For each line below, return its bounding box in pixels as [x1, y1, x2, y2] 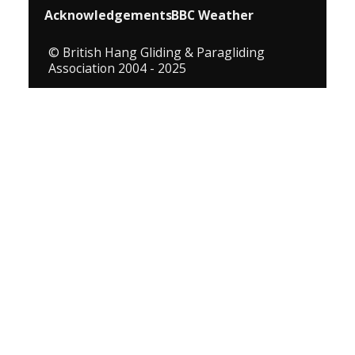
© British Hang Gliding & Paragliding [48, 44, 265, 62]
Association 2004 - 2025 [48, 59, 186, 78]
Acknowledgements [44, 6, 172, 25]
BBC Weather [171, 6, 254, 25]
